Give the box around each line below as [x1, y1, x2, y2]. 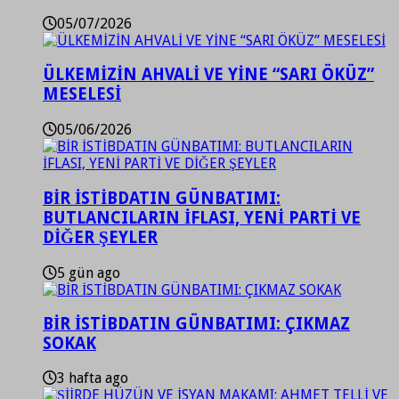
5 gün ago [57, 264, 120, 281]
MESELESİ [43, 85, 121, 104]
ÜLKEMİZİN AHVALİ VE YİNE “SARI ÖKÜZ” [43, 65, 374, 85]
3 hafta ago [57, 370, 128, 387]
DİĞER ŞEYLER [43, 227, 158, 247]
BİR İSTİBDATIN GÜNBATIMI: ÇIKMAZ [43, 314, 350, 334]
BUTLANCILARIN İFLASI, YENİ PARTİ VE [43, 208, 361, 227]
